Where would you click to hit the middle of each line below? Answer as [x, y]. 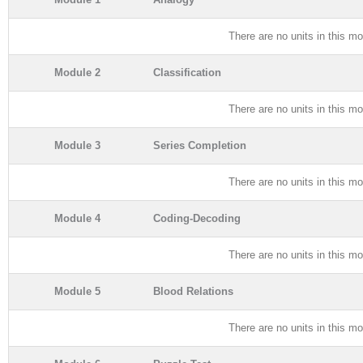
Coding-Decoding [197, 218]
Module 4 [77, 218]
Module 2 [77, 72]
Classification [187, 72]
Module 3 [77, 145]
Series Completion [200, 145]
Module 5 [77, 291]
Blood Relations [193, 291]
